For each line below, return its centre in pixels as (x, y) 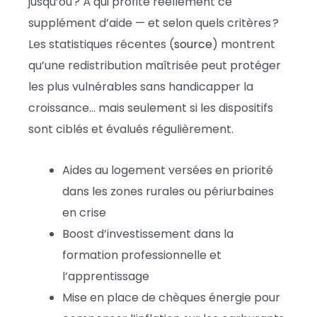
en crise (84, 212)
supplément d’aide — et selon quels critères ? (154, 23)
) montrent (244, 44)
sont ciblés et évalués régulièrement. (131, 129)
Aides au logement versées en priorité (168, 170)
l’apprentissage (106, 276)
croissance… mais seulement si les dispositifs (151, 108)
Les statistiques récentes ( (101, 44)
